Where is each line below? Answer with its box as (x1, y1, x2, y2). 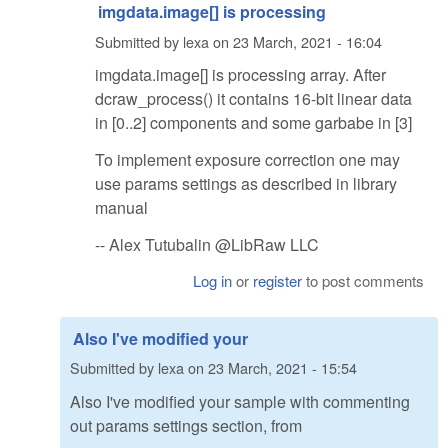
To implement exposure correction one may (95, 148, 400, 172)
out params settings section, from (70, 413, 302, 437)
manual (95, 196, 148, 220)
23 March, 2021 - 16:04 (233, 30, 382, 52)
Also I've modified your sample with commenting (70, 389, 410, 413)
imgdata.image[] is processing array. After (95, 63, 386, 87)
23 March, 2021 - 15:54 (208, 357, 357, 379)
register (253, 269, 303, 291)
